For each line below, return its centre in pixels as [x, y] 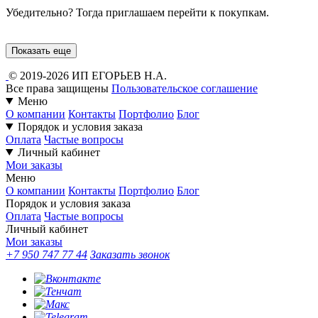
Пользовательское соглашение [185, 88]
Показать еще [41, 50]
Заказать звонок [130, 254]
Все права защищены [57, 88]
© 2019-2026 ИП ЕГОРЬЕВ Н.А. [88, 75]
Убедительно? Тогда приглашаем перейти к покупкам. [137, 12]
